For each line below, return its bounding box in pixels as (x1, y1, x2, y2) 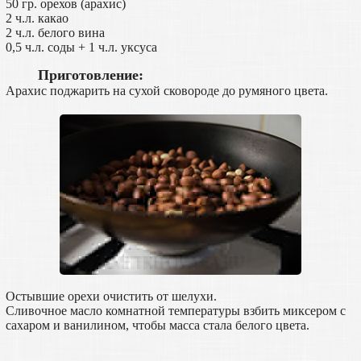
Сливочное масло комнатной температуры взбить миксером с (5, 304, 346, 318)
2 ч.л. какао (5, 11, 68, 26)
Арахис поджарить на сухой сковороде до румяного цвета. (5, 84, 328, 98)
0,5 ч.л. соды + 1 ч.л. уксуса (5, 40, 157, 55)
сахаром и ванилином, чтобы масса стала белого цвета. (5, 318, 309, 333)
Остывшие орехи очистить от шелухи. (5, 289, 217, 304)
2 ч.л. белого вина (5, 26, 105, 40)
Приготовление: (37, 67, 143, 84)
